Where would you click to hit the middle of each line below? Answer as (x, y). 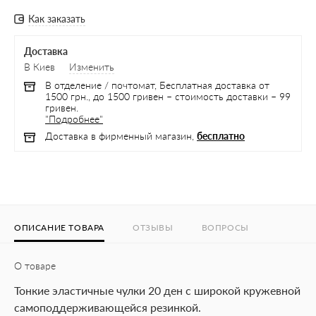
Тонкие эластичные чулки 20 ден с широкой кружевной (157, 290)
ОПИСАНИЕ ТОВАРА (59, 227)
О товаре (35, 266)
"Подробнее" (74, 119)
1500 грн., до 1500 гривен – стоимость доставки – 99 (168, 96)
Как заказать (57, 19)
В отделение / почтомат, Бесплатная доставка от (157, 85)
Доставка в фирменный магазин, (121, 136)
